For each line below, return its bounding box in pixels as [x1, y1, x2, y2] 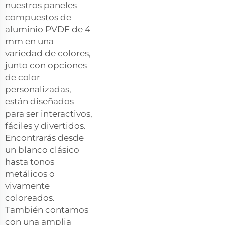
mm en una [5, 36, 54, 46]
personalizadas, [5, 84, 71, 94]
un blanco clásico [5, 144, 79, 155]
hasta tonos [5, 156, 54, 167]
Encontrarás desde [5, 132, 84, 143]
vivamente [5, 180, 50, 191]
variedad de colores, [5, 48, 91, 58]
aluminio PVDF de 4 [5, 24, 90, 34]
